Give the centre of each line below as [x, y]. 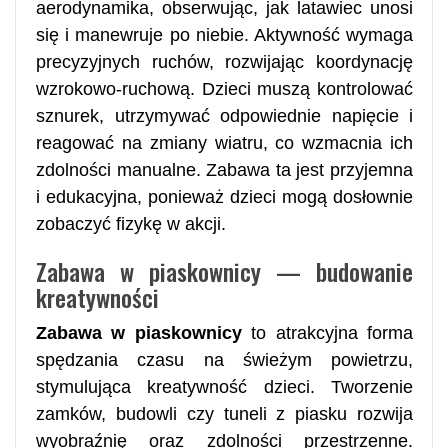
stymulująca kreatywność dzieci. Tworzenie [224, 386]
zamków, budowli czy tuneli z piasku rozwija [224, 413]
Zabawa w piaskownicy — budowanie [224, 270]
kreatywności [97, 296]
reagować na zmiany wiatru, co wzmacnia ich [224, 142]
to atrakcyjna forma [327, 332]
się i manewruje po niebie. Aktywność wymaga [224, 34]
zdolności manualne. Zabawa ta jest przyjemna [224, 169]
